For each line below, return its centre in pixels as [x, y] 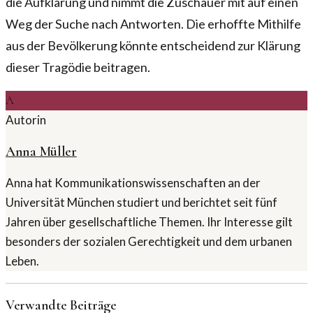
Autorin [26, 120]
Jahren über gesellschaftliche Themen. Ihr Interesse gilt [149, 221]
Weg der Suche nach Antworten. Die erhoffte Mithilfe [153, 24]
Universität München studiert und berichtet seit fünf [141, 202]
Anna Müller [41, 152]
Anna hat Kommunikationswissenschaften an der [133, 182]
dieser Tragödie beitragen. [78, 67]
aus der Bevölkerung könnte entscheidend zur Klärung [153, 46]
